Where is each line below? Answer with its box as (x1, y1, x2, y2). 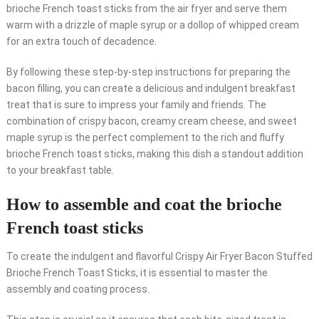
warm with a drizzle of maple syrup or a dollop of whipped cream (6, 19, 299, 31)
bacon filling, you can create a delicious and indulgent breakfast (6, 83, 296, 95)
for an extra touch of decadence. (6, 36, 157, 48)
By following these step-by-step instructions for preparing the (6, 66, 291, 78)
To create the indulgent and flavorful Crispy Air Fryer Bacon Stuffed (6, 251, 313, 263)
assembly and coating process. (6, 283, 150, 296)
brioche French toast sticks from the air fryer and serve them (6, 3, 287, 15)
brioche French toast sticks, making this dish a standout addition (6, 148, 303, 160)
